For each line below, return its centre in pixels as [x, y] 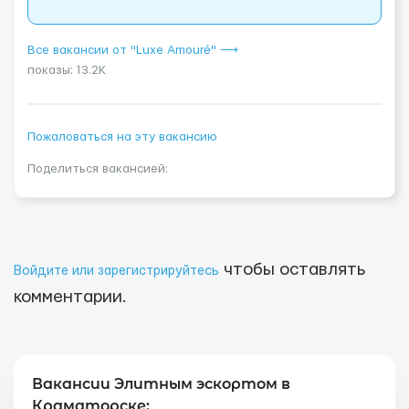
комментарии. [70, 297]
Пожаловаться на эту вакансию [122, 137]
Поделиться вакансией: [98, 169]
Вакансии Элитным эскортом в [161, 384]
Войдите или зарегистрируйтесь [116, 271]
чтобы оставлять [292, 270]
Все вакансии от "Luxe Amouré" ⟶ [133, 50]
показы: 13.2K [67, 70]
